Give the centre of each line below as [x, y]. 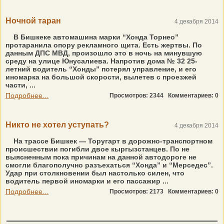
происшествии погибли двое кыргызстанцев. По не [97, 149]
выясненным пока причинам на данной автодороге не [101, 157]
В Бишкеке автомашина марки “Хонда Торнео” [95, 37]
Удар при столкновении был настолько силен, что [95, 173]
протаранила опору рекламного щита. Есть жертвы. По [104, 45]
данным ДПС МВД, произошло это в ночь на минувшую [104, 53]
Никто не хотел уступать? [57, 125]
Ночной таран [33, 21]
